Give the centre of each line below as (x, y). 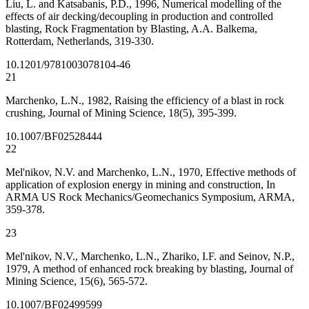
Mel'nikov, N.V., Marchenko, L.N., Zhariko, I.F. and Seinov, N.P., (150, 257)
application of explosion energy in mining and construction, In (140, 185)
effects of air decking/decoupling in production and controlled (139, 17)
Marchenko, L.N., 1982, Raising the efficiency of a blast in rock (145, 101)
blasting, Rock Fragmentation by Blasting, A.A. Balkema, (131, 29)
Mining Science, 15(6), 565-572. (77, 281)
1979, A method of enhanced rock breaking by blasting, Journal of (149, 269)
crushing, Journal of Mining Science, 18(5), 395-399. (121, 113)
